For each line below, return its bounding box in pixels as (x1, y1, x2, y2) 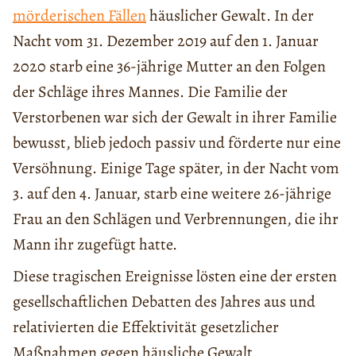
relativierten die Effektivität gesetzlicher (13, 316, 279, 339)
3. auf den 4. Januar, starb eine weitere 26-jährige (13, 183, 331, 205)
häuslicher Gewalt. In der (146, 5, 314, 27)
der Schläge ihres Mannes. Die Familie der (13, 81, 288, 103)
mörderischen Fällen (13, 5, 146, 27)
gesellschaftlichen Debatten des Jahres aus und (13, 291, 315, 313)
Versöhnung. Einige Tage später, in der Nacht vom (13, 157, 339, 180)
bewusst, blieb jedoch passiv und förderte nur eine (13, 132, 341, 154)
